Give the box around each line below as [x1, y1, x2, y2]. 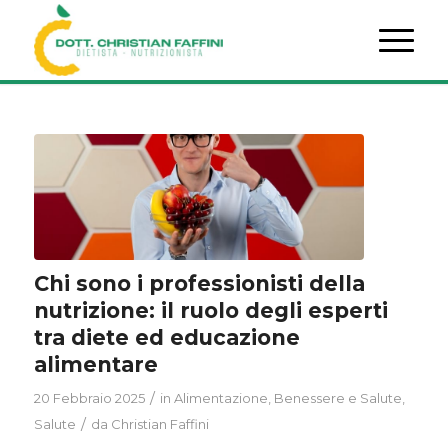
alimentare [33, 351, 158, 377]
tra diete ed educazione [33, 324, 300, 350]
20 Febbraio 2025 [33, 389, 145, 406]
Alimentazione [173, 389, 268, 406]
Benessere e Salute [273, 389, 402, 406]
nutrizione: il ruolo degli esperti [33, 297, 388, 323]
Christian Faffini [110, 415, 209, 432]
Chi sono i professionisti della [33, 270, 365, 296]
